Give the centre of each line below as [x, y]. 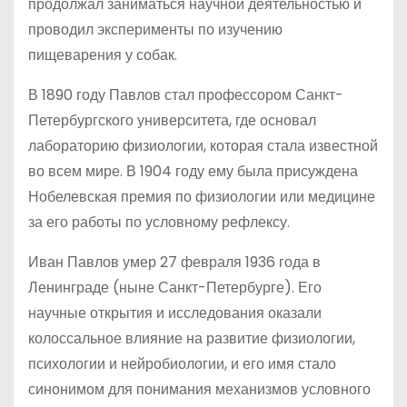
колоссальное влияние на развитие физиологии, [192, 338]
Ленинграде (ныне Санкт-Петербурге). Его [175, 288]
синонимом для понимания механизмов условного [199, 389]
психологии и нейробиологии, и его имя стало [182, 364]
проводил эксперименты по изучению [155, 30]
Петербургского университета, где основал [172, 120]
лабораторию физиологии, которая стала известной [203, 146]
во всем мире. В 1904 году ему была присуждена [193, 171]
